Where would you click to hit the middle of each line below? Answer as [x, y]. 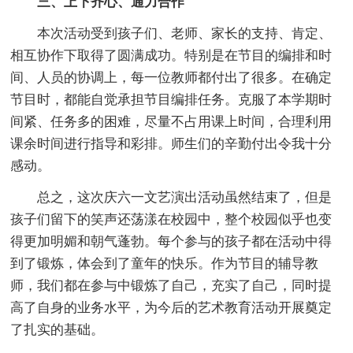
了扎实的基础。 [58, 329]
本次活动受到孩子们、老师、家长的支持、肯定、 [171, 33]
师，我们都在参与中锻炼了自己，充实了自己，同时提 [171, 285]
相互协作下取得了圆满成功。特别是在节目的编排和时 [171, 55]
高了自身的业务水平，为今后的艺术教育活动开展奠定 [171, 307]
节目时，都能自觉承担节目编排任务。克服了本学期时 [171, 99]
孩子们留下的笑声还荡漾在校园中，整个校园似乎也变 [171, 219]
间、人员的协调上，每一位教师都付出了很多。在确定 [171, 77]
